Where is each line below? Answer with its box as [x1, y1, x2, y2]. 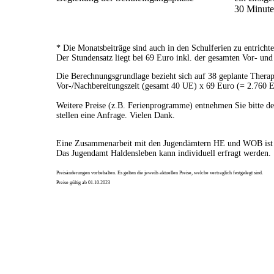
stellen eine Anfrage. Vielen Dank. [56, 111, 175, 120]
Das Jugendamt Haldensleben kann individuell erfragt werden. [56, 149, 271, 158]
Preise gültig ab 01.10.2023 [56, 180, 110, 186]
